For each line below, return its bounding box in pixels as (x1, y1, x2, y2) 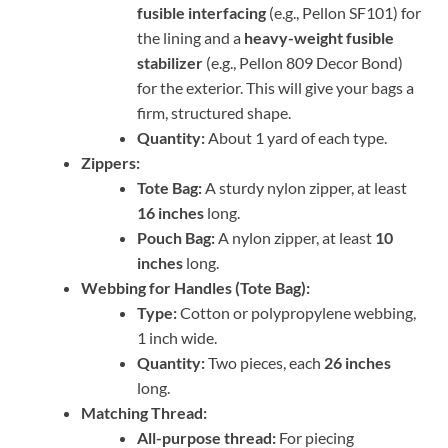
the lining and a (137, 28, 244, 48)
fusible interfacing (137, 3, 266, 23)
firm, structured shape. (137, 103, 291, 123)
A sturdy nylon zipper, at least (202, 178, 407, 198)
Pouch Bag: (137, 228, 215, 248)
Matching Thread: (81, 403, 207, 423)
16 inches (137, 203, 204, 223)
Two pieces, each (205, 353, 324, 373)
